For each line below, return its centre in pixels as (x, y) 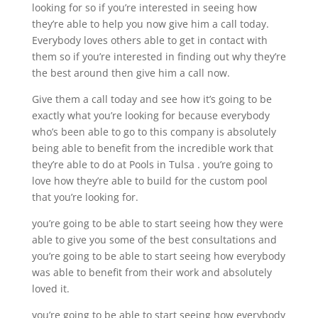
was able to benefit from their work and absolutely (152, 272)
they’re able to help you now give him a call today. (150, 23)
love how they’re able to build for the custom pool (149, 180)
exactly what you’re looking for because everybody (150, 115)
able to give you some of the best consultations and (154, 239)
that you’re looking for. (85, 197)
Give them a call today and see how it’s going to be (152, 99)
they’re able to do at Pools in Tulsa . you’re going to (152, 164)
